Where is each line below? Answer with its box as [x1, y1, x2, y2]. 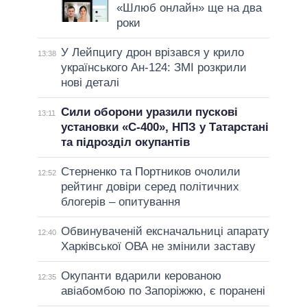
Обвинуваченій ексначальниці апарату [60, 224, 269, 238]
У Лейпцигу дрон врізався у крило [60, 45, 244, 59]
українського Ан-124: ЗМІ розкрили [60, 60, 247, 74]
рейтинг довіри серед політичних [60, 180, 239, 193]
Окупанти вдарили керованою [60, 269, 221, 282]
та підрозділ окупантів [60, 135, 190, 149]
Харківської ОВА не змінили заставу [60, 239, 256, 253]
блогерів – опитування [60, 195, 180, 208]
